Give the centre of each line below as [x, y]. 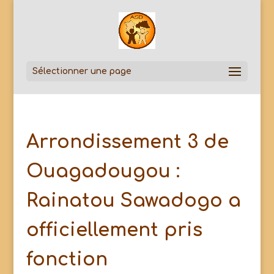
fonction [67, 260]
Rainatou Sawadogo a [133, 201]
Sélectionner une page [82, 71]
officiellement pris [114, 230]
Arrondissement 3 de [127, 142]
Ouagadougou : [103, 172]
